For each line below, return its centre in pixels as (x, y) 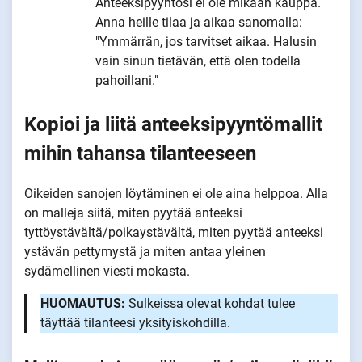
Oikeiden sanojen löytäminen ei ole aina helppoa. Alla (176, 193)
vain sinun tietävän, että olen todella (198, 61)
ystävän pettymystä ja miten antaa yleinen (145, 251)
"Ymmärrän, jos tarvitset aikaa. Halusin (206, 41)
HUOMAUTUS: (83, 303)
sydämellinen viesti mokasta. (107, 271)
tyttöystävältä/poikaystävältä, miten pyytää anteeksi (174, 232)
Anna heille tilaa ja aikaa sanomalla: (199, 22)
